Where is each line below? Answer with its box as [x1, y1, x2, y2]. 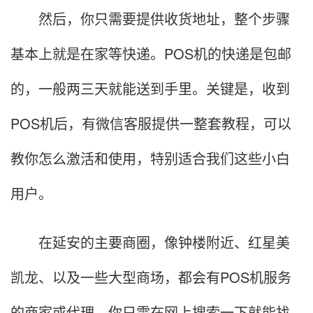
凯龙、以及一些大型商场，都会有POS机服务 [10, 267, 291, 288]
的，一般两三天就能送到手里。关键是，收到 [10, 78, 290, 99]
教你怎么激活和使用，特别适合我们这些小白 [10, 148, 290, 169]
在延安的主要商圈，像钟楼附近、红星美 [10, 232, 290, 253]
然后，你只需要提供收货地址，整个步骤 [10, 8, 290, 29]
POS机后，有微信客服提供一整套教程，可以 [10, 113, 291, 134]
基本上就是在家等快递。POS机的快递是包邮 [10, 43, 291, 64]
